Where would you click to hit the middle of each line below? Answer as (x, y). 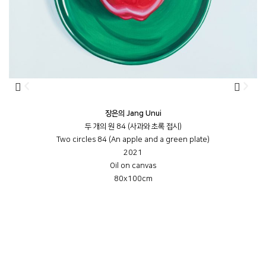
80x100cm (133, 179)
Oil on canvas (133, 166)
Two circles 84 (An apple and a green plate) (133, 140)
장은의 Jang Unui (133, 114)
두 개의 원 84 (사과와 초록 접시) (133, 127)
